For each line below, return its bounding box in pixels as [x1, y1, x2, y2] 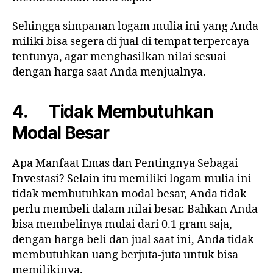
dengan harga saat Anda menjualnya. [12, 65, 206, 80]
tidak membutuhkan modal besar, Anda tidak [12, 187, 247, 202]
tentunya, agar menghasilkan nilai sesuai [12, 50, 227, 65]
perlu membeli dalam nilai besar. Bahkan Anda [12, 202, 258, 217]
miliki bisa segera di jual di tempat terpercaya [12, 35, 249, 49]
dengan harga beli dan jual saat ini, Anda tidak [12, 233, 254, 247]
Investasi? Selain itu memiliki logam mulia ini [12, 172, 252, 186]
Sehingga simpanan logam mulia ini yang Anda [12, 19, 258, 34]
